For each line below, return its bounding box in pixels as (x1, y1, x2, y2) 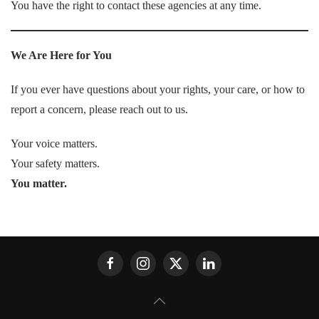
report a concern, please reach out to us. (11, 103, 188, 115)
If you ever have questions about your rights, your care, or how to (11, 83, 305, 95)
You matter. (11, 177, 67, 189)
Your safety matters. (11, 157, 100, 169)
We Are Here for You (11, 49, 112, 61)
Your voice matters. (11, 137, 98, 150)
